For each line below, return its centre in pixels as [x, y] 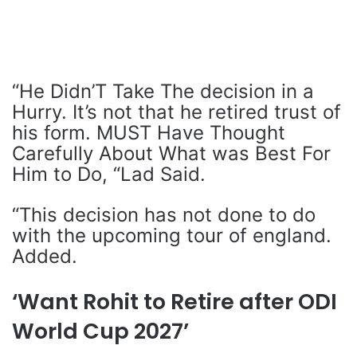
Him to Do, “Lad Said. [109, 174]
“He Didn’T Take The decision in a [163, 91]
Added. [45, 256]
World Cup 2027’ [100, 331]
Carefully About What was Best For [171, 153]
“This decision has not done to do [164, 215]
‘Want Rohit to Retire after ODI [175, 302]
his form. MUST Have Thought [149, 133]
